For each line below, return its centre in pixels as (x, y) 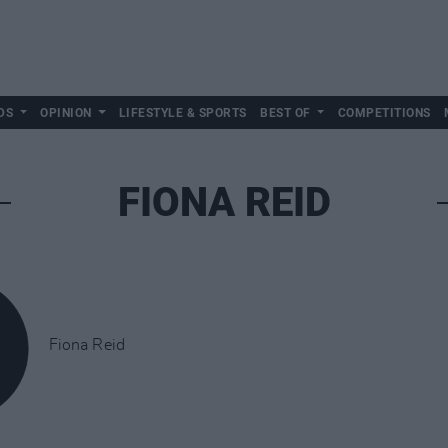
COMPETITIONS (384, 113)
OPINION (66, 113)
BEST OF (285, 113)
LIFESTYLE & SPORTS (182, 113)
